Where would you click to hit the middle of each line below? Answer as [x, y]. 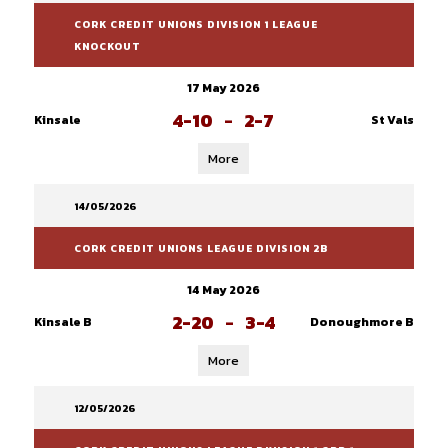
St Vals [392, 120]
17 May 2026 [224, 88]
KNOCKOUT [107, 46]
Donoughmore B [361, 322]
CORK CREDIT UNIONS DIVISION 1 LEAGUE [195, 24]
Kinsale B [62, 322]
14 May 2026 [224, 290]
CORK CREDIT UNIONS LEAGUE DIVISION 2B [200, 248]
